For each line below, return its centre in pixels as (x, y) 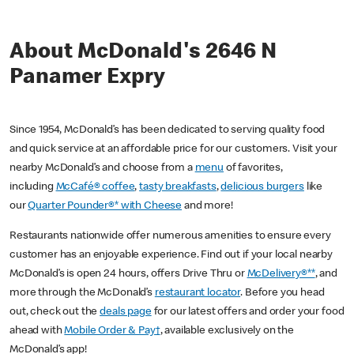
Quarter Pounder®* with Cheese (105, 207)
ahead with (37, 331)
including (33, 188)
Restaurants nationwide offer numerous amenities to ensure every (170, 237)
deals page (126, 313)
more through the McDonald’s (82, 294)
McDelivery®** (281, 275)
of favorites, (253, 169)
